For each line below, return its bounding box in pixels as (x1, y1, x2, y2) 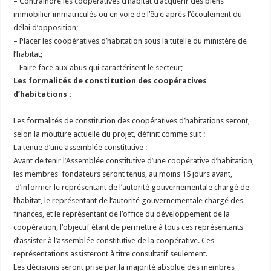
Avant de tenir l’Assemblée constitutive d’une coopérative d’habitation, (13, 156, 255, 165)
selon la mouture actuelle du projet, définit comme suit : (13, 129, 206, 139)
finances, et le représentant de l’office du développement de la (13, 209, 230, 218)
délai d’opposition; (13, 23, 79, 32)
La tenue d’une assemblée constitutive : (13, 143, 148, 152)
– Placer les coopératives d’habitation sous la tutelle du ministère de (13, 36, 247, 45)
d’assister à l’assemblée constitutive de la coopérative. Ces (13, 236, 215, 245)
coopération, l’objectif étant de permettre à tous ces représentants (13, 223, 244, 232)
